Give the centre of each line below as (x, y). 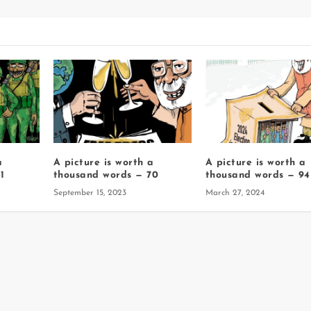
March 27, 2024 (235, 193)
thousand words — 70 (106, 175)
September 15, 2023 (90, 193)
